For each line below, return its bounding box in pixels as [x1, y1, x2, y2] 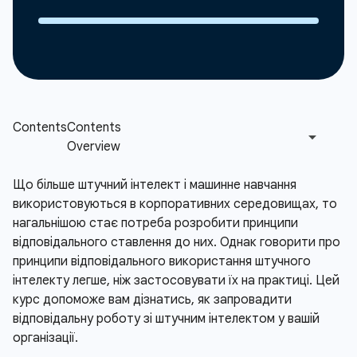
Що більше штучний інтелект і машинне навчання [13, 177, 296, 193]
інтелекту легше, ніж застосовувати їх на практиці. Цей [13, 273, 339, 288]
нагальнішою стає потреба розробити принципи [13, 215, 298, 231]
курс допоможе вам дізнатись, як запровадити [13, 292, 292, 308]
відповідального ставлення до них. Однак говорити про [13, 234, 340, 250]
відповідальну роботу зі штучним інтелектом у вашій [13, 311, 320, 327]
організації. [13, 330, 78, 346]
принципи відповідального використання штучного [13, 253, 311, 269]
